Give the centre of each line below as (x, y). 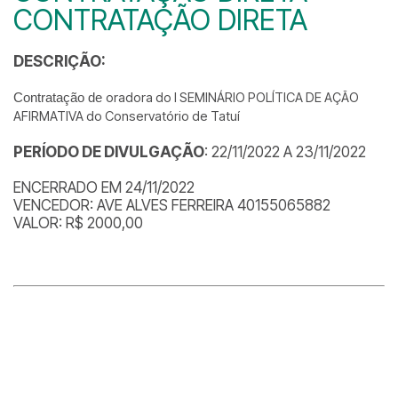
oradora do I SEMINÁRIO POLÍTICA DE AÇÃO (232, 98)
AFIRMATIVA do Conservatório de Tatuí (127, 116)
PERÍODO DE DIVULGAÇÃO (109, 152)
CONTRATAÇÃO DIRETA (160, 20)
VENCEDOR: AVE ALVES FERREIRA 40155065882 (172, 205)
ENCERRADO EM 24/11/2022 (104, 187)
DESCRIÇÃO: (60, 61)
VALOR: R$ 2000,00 (78, 223)
